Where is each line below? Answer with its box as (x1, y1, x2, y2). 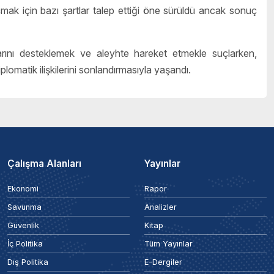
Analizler (144, 202, 177, 212)
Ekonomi (7, 184, 39, 194)
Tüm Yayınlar (144, 239, 193, 249)
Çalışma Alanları (7, 158, 81, 170)
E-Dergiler (144, 257, 182, 267)
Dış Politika (7, 257, 48, 267)
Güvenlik (7, 221, 39, 231)
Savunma (7, 202, 42, 212)
